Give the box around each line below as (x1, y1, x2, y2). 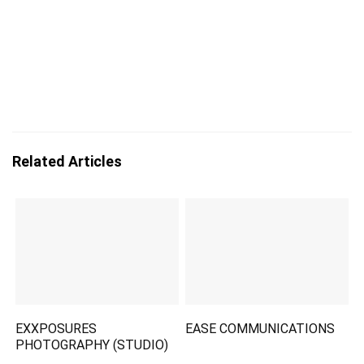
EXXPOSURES (15, 321, 97, 337)
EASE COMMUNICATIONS (185, 321, 336, 337)
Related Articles (12, 153, 122, 170)
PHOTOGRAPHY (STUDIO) (15, 337, 169, 353)
